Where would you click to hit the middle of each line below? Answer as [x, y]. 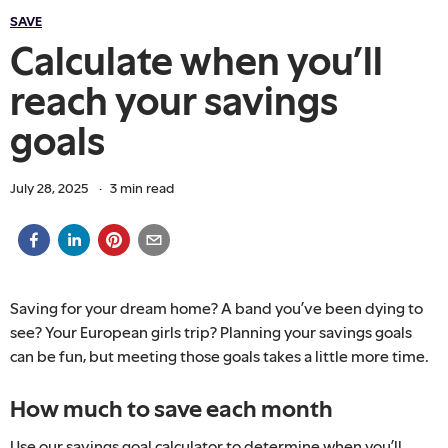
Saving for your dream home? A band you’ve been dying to [216, 307]
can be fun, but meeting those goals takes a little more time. [219, 355]
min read [145, 187]
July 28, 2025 [49, 187]
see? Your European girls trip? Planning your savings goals [211, 331]
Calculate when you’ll [196, 59]
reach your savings [174, 99]
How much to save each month [171, 408]
